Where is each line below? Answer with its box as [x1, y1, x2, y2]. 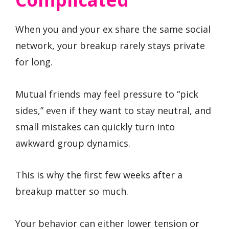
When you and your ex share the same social [15, 23, 211, 36]
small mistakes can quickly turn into [15, 120, 175, 133]
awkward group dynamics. [15, 136, 130, 149]
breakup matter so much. [15, 185, 128, 198]
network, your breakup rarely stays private [15, 39, 205, 52]
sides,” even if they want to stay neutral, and [15, 104, 211, 117]
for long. [15, 56, 53, 68]
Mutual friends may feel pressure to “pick [15, 87, 198, 100]
